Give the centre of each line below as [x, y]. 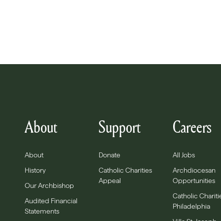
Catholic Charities [125, 170]
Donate [110, 155]
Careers [192, 127]
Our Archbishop [49, 185]
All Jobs [184, 155]
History [35, 170]
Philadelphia [191, 206]
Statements [42, 211]
